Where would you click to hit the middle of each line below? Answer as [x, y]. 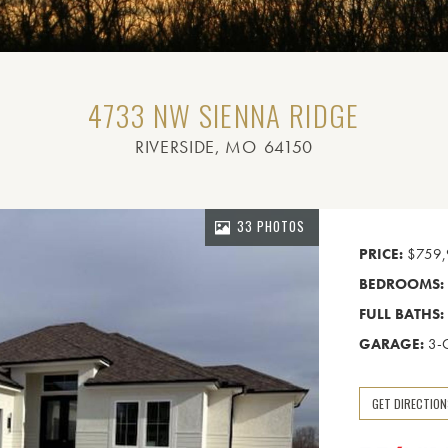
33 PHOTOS [271, 226]
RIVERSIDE [175, 146]
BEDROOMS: [401, 284]
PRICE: [381, 254]
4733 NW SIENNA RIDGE [224, 114]
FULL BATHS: [401, 314]
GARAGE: [391, 344]
